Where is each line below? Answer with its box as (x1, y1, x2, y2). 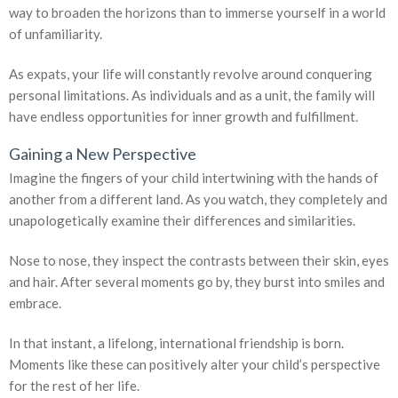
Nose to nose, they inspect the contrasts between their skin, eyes (9, 252, 389, 269)
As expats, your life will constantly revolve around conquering (9, 66, 372, 83)
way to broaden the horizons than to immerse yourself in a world (9, 4, 386, 21)
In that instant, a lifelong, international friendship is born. (9, 335, 344, 352)
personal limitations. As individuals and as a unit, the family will (9, 87, 375, 104)
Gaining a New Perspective (9, 144, 196, 164)
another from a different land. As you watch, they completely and (9, 191, 387, 208)
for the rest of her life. (9, 378, 139, 394)
